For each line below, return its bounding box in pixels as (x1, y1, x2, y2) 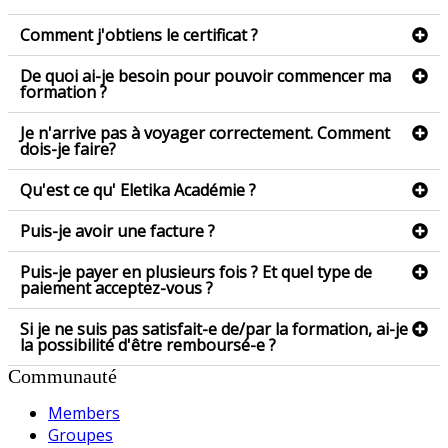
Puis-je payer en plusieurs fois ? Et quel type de (20, 261, 372, 283)
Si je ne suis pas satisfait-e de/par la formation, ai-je (20, 318, 408, 340)
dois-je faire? (20, 138, 116, 160)
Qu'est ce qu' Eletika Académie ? (20, 179, 256, 201)
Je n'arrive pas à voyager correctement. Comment (20, 122, 390, 144)
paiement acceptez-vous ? (20, 277, 213, 299)
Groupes (48, 424, 113, 446)
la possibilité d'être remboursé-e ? (20, 334, 276, 356)
